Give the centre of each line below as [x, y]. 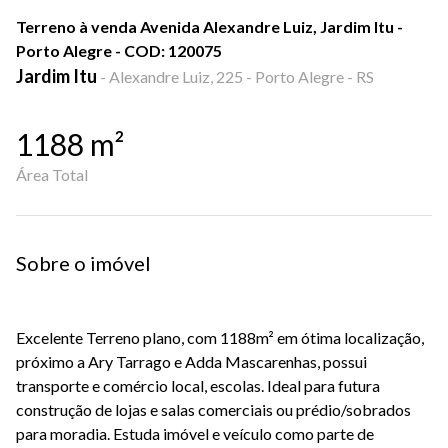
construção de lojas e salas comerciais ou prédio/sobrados [213, 409]
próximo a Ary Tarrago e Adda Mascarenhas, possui [191, 361]
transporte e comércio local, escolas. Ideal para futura [198, 385]
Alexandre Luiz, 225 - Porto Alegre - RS [241, 76]
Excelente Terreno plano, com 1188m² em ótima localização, [220, 337]
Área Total [52, 174]
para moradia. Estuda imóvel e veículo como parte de [195, 433]
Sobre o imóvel [83, 263]
